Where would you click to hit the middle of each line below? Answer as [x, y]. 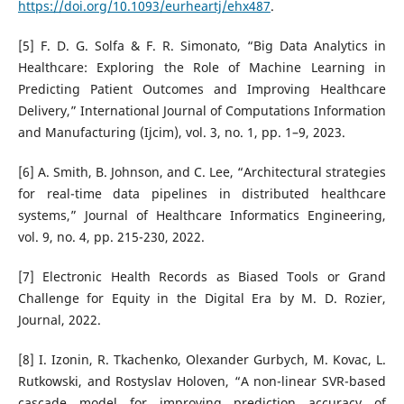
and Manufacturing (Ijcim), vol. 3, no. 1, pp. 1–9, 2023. [181, 133]
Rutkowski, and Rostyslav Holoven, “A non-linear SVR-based [202, 381]
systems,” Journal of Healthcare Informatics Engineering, [202, 216]
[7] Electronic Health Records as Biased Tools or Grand [202, 277]
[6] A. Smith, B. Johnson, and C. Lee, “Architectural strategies [202, 172]
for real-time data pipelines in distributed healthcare [202, 194]
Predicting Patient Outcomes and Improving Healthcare [202, 89]
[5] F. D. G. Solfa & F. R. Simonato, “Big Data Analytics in [202, 46]
